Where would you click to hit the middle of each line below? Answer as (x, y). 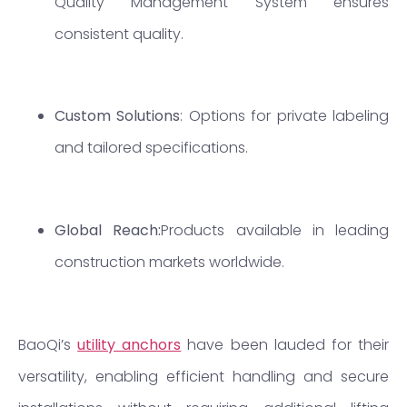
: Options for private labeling (285, 116)
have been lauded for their (288, 345)
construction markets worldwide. (169, 263)
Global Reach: (108, 231)
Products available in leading (275, 231)
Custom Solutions (118, 116)
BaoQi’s (45, 345)
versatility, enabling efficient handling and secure (203, 377)
